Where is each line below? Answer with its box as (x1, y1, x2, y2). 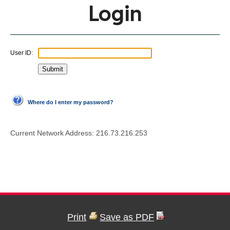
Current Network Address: (10, 128, 96, 137)
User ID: (10, 49, 33, 56)
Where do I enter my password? (28, 99, 113, 105)
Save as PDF (100, 212, 155, 222)
